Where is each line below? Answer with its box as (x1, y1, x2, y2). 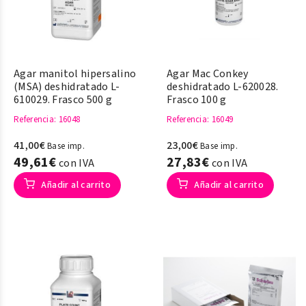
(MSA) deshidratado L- (14, 79, 120, 94)
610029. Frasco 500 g (14, 92, 113, 107)
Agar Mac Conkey (167, 66, 249, 81)
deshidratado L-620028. (167, 79, 279, 94)
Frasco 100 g (167, 92, 227, 107)
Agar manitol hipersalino (14, 66, 137, 81)
